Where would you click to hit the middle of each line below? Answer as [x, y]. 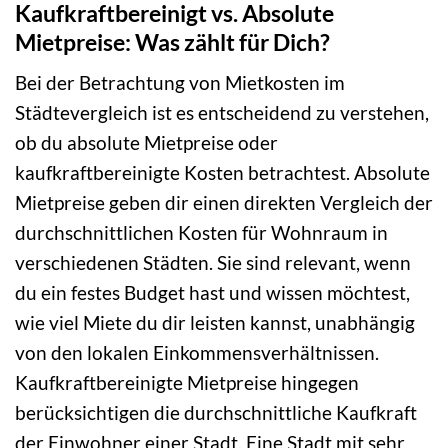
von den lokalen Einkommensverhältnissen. [197, 353]
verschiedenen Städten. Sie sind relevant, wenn [213, 263]
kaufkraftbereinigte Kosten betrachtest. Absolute [222, 173]
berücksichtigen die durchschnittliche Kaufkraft [216, 413]
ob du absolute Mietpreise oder [146, 143]
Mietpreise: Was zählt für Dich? [172, 41]
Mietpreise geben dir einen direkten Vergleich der [224, 203]
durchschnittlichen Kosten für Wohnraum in [201, 233]
